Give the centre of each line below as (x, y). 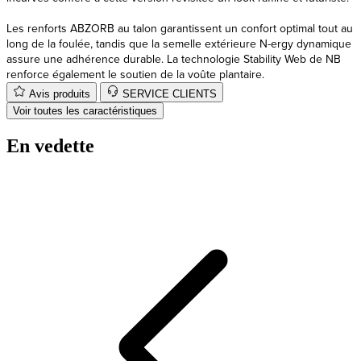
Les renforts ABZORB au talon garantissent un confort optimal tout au (180, 28)
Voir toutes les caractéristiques (85, 110)
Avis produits (60, 93)
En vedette (50, 145)
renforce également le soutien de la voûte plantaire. (135, 74)
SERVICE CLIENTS (170, 93)
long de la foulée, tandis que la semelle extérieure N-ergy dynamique (179, 44)
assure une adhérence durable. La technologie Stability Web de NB (174, 59)
